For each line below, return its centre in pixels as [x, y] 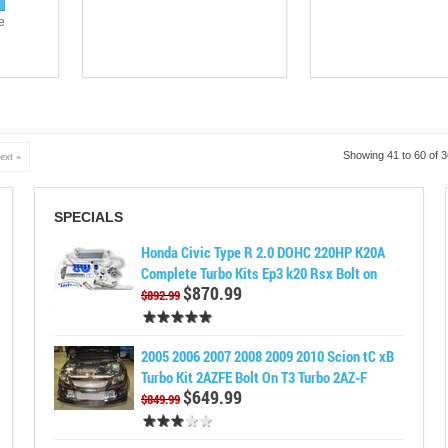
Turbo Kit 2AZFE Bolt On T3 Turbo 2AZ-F [254, 377]
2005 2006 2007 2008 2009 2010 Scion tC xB [268, 356]
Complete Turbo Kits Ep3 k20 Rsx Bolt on [259, 273]
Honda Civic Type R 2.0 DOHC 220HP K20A [263, 252]
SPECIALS [89, 217]
